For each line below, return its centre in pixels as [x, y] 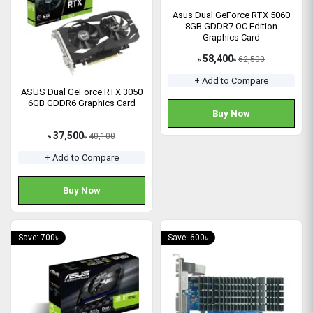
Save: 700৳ [38, 237]
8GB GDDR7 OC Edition [231, 26]
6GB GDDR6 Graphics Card [82, 103]
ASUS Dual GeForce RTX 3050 [82, 92]
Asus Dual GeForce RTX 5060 [231, 15]
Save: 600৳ [188, 237]
